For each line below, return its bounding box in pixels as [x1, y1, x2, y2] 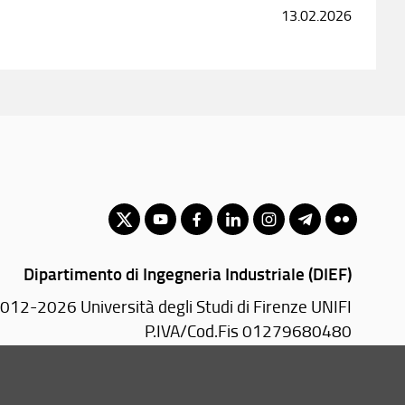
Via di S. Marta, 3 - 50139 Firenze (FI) [81, 378, 352, 403]
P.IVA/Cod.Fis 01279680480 [144, 318, 352, 343]
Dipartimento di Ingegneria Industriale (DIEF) [23, 260, 352, 286]
